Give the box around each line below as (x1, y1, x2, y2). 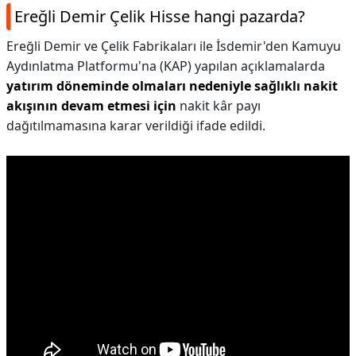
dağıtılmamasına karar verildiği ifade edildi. (6, 117, 265, 134)
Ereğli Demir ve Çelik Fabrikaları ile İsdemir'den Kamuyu (6, 37, 341, 55)
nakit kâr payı (176, 97, 261, 114)
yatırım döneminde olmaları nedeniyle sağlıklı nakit (6, 77, 338, 95)
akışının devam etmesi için (6, 97, 176, 114)
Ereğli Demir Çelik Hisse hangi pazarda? (14, 6, 305, 27)
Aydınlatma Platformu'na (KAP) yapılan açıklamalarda (6, 57, 325, 75)
